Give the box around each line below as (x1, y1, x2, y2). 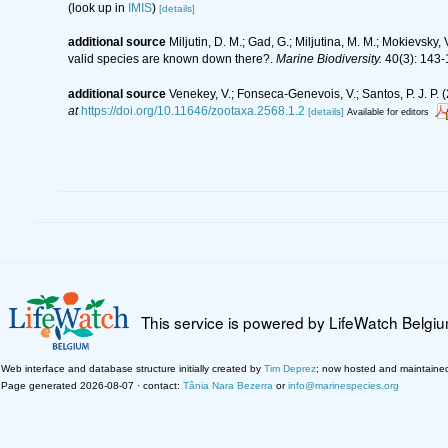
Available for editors (346, 106, 429, 117)
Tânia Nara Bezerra (183, 379, 273, 391)
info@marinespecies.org (288, 379, 399, 391)
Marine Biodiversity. (275, 51, 382, 66)
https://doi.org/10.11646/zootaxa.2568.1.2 (80, 103, 305, 118)
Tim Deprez (264, 362, 316, 374)
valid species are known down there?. (67, 51, 276, 66)
